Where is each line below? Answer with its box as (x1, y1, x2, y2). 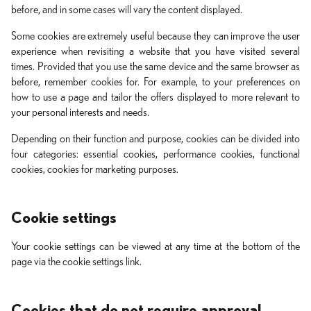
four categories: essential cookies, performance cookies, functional (11, 149, 300, 160)
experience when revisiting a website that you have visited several (11, 46, 300, 57)
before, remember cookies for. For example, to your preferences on (11, 76, 300, 87)
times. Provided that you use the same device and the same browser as (11, 61, 300, 72)
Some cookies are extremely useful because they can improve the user (11, 31, 300, 42)
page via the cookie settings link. (11, 256, 142, 267)
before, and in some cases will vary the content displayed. (11, 4, 242, 15)
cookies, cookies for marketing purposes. (11, 164, 178, 175)
